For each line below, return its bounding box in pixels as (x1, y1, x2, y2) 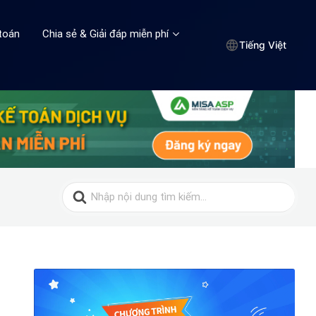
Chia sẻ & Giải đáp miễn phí (42, 27, 169, 40)
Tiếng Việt (239, 39, 286, 51)
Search (61, 179, 95, 193)
